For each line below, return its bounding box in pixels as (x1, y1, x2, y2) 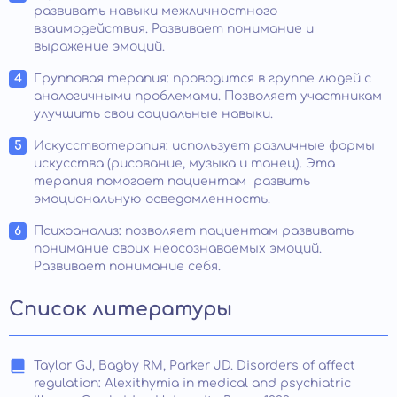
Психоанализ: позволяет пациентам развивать (34, 224, 354, 238)
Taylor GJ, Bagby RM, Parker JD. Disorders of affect (34, 359, 355, 373)
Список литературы (9, 299, 232, 321)
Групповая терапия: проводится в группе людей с (34, 72, 371, 86)
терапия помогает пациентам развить (34, 175, 310, 189)
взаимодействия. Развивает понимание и (34, 22, 314, 36)
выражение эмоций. (34, 40, 165, 54)
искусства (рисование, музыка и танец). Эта (34, 157, 335, 171)
